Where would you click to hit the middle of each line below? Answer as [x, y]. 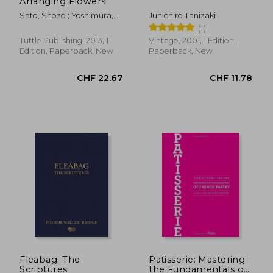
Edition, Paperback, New [67, 51]
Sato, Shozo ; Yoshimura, [67, 15]
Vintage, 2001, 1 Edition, [193, 40]
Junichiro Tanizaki [183, 15]
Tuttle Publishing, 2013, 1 [64, 40]
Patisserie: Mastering [197, 259]
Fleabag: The [50, 259]
